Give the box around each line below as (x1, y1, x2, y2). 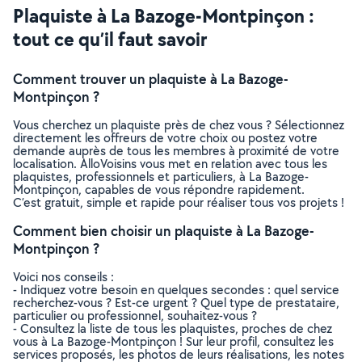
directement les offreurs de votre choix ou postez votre (13, 129, 318, 146)
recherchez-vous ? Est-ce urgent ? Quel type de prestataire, (13, 294, 339, 311)
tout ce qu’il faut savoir (13, 26, 207, 52)
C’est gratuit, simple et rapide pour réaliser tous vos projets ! (13, 194, 344, 211)
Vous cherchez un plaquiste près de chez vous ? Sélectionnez (13, 116, 344, 133)
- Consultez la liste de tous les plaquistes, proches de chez (13, 320, 332, 337)
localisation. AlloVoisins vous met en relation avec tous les (13, 155, 327, 172)
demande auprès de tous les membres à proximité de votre (13, 142, 339, 159)
